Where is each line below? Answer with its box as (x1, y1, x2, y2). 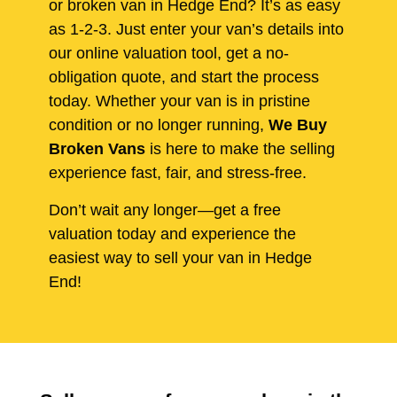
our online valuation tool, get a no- (49, 44, 289, 63)
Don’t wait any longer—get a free (49, 200, 281, 219)
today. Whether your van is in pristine (49, 92, 310, 111)
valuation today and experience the (49, 224, 296, 243)
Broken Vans (49, 140, 145, 159)
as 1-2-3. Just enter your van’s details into (49, 20, 344, 39)
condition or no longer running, (49, 116, 269, 135)
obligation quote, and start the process (49, 68, 319, 87)
